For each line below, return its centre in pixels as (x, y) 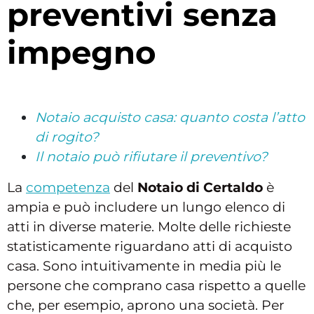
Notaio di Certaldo (200, 187)
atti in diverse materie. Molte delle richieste (149, 226)
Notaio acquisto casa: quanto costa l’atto (170, 117)
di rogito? (67, 137)
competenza (68, 187)
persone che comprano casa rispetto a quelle (156, 285)
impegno (81, 52)
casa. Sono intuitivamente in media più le (144, 266)
